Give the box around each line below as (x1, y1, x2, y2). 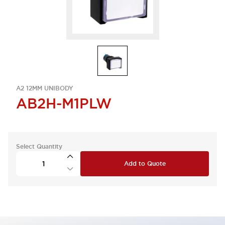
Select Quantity (16, 143, 62, 151)
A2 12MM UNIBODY (16, 84, 73, 92)
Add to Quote (124, 160, 166, 168)
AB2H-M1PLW (16, 94, 111, 113)
